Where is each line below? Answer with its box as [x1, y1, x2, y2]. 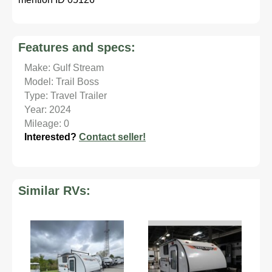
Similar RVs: [18, 184, 90, 197]
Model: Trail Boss [24, 76, 99, 87]
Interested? [24, 132, 79, 142]
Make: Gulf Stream [24, 63, 104, 73]
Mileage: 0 [24, 118, 69, 129]
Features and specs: [18, 41, 135, 54]
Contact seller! [79, 132, 146, 142]
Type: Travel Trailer [24, 90, 107, 101]
